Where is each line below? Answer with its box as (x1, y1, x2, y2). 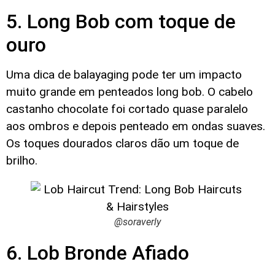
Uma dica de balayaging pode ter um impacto (6, 68, 242, 82)
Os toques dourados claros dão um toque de (6, 136, 239, 151)
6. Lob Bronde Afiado (6, 241, 189, 265)
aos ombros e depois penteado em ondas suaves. (6, 119, 265, 134)
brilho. (6, 153, 37, 168)
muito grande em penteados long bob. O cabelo (6, 85, 253, 99)
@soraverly (114, 216, 161, 228)
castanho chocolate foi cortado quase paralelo (6, 102, 248, 117)
